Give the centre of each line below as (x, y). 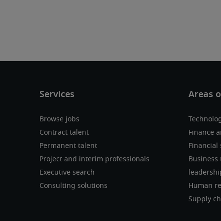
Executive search (67, 173)
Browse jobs (59, 120)
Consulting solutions (74, 186)
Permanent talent (68, 146)
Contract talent (64, 133)
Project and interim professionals (94, 160)
